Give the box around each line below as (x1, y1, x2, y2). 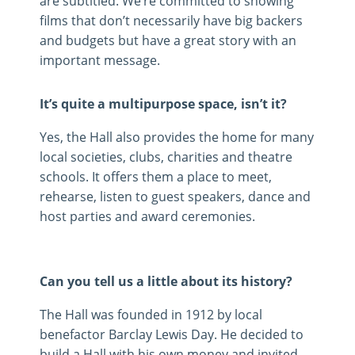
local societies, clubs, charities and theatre (40, 148, 292, 166)
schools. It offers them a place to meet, (40, 168, 272, 185)
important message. (40, 52, 160, 69)
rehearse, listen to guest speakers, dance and (40, 188, 311, 205)
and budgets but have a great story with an (40, 32, 296, 49)
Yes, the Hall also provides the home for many (40, 128, 314, 146)
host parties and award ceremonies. (40, 208, 255, 225)
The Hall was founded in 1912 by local (40, 306, 262, 323)
